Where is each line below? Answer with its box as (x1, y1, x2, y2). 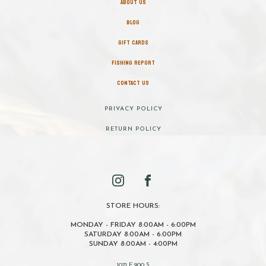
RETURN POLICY (105, 125, 161, 132)
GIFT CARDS (118, 37, 148, 48)
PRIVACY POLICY (104, 105, 163, 112)
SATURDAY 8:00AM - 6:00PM (84, 230, 182, 238)
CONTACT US (117, 77, 149, 88)
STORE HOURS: (106, 202, 160, 210)
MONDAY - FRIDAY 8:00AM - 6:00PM (70, 221, 196, 229)
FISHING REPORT (111, 57, 155, 68)
